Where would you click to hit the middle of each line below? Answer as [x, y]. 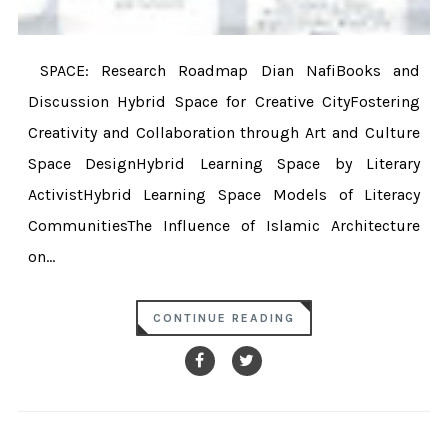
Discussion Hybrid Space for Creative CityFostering [224, 102]
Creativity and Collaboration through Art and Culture [224, 133]
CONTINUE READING [223, 318]
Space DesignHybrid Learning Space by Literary [224, 164]
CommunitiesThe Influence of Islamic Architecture [224, 226]
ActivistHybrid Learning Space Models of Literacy [224, 195]
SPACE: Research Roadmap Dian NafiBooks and [224, 71]
